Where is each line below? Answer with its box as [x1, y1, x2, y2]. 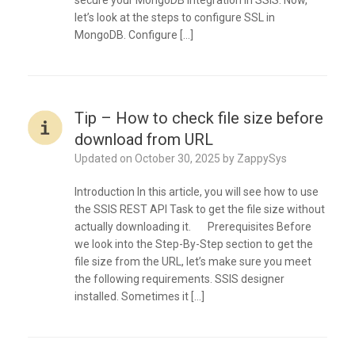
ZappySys [236, 152, 287, 166]
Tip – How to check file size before [74, 109, 323, 128]
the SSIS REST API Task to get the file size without [74, 203, 325, 216]
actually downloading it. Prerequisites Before [74, 220, 311, 234]
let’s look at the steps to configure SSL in [74, 11, 275, 25]
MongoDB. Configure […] [74, 29, 193, 42]
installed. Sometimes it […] [74, 290, 204, 303]
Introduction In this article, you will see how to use [74, 185, 319, 199]
